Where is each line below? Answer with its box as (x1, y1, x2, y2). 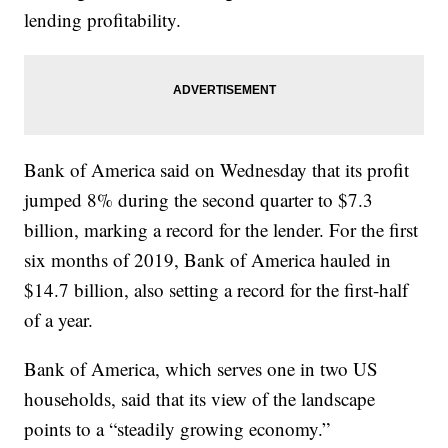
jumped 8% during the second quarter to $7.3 (24, 187, 374, 212)
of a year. (24, 307, 94, 332)
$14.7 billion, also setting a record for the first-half (24, 277, 409, 302)
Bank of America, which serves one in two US (24, 356, 379, 381)
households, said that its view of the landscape (24, 386, 376, 411)
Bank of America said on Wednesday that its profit (24, 157, 410, 182)
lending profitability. (24, 7, 182, 32)
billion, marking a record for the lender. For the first (24, 217, 419, 242)
